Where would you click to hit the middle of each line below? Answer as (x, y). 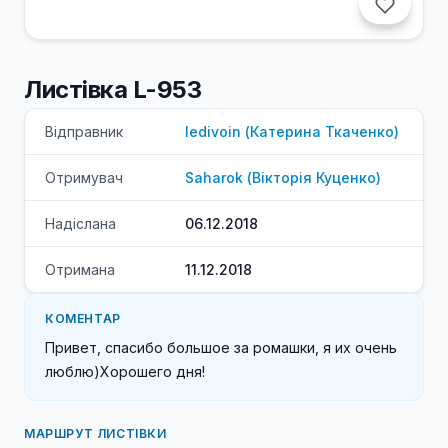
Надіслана (80, 223)
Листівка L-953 (113, 89)
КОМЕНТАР (83, 318)
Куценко (346, 177)
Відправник (84, 131)
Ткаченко (359, 131)
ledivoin (213, 131)
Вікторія (282, 177)
